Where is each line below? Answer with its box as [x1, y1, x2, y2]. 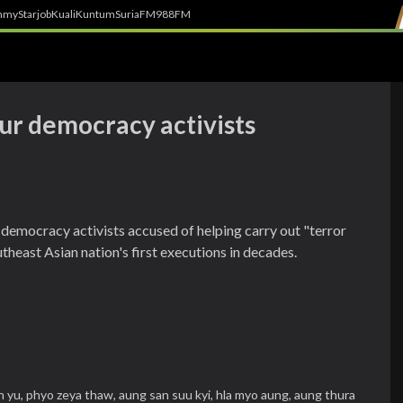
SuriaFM [115, 7, 156, 21]
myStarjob [3, 7, 51, 21]
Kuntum [76, 7, 115, 21]
